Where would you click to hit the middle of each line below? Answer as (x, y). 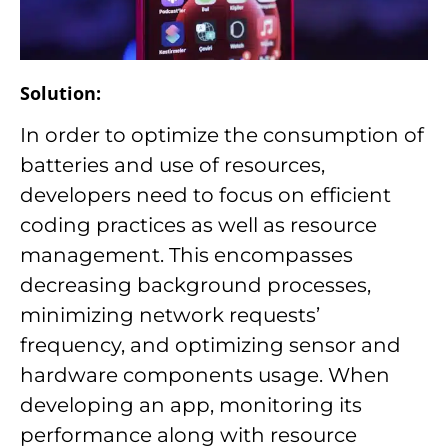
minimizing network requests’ (170, 314)
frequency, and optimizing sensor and (210, 344)
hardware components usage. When (205, 374)
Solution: (60, 92)
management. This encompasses (186, 254)
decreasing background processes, (195, 284)
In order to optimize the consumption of (222, 134)
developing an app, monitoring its (191, 404)
